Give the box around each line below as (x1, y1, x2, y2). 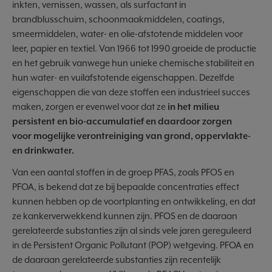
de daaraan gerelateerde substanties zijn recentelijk (12, 254, 221, 265)
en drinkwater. (12, 145, 74, 155)
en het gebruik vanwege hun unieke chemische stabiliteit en (12, 58, 254, 68)
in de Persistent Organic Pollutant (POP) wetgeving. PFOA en (12, 240, 254, 250)
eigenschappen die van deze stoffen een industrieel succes (12, 87, 250, 97)
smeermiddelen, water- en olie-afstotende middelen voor (12, 29, 243, 39)
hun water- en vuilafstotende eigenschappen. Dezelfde (12, 72, 234, 83)
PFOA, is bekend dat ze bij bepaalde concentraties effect (12, 182, 239, 192)
